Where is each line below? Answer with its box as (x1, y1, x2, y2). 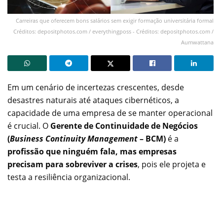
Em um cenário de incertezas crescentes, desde (7, 81, 184, 93)
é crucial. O (7, 120, 50, 131)
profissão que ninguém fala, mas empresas (7, 146, 177, 157)
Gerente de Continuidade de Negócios (50, 120, 198, 131)
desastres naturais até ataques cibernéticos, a (7, 94, 179, 106)
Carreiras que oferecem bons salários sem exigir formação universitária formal (16, 16, 214, 24)
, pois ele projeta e (138, 158, 206, 170)
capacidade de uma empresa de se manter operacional (7, 107, 213, 118)
